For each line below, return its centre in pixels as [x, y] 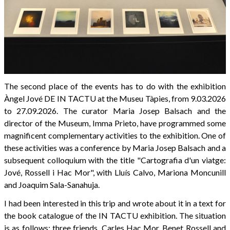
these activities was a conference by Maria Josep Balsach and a [115, 148]
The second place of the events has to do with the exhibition [115, 86]
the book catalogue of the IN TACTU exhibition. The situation [115, 216]
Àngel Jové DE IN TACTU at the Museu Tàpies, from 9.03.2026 [115, 99]
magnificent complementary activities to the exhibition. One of [115, 136]
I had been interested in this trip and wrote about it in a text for [115, 203]
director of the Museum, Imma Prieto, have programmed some [115, 123]
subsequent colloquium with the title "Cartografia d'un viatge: [115, 160]
